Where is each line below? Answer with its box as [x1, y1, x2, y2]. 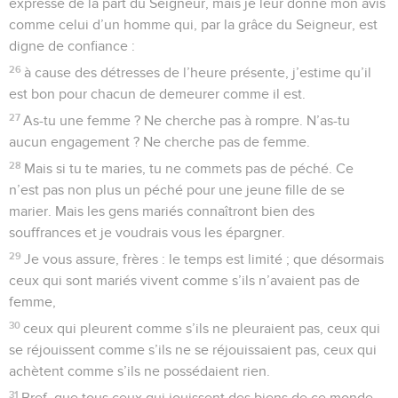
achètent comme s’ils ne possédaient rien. [9, 363, 270, 378]
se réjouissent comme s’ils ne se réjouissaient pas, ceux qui [9, 342, 377, 357]
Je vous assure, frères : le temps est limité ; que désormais [24, 251, 385, 267]
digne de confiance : [9, 38, 135, 53]
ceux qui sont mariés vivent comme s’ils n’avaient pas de [9, 273, 360, 288]
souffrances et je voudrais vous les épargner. [9, 225, 285, 240]
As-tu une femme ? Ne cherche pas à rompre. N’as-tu [23, 113, 351, 128]
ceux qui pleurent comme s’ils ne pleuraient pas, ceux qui [23, 321, 381, 336]
